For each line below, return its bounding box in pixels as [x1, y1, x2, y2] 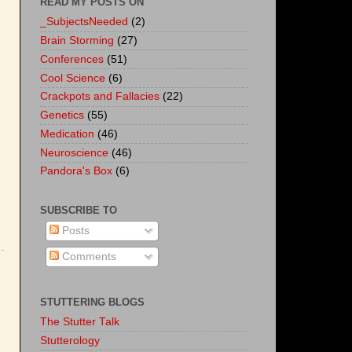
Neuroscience [40, 146, 108, 159]
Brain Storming [40, 35, 114, 46]
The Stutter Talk [40, 315, 119, 328]
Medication [40, 127, 94, 140]
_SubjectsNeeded [40, 16, 128, 28]
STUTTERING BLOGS [40, 295, 145, 308]
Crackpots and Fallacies [40, 90, 159, 103]
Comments [58, 251, 116, 263]
